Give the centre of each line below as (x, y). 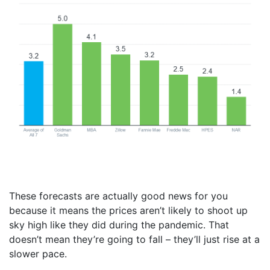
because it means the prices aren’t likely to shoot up (128, 210)
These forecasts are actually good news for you (118, 196)
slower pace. (38, 254)
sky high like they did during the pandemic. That (119, 225)
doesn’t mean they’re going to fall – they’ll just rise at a (134, 239)
